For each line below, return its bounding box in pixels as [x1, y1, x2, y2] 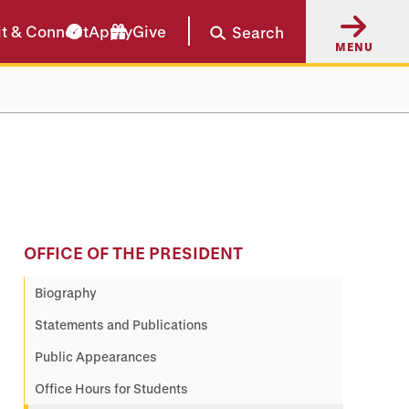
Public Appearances [35, 349, 157, 364]
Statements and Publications [35, 317, 208, 332]
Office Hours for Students [35, 381, 188, 396]
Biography [35, 285, 97, 300]
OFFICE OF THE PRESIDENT [24, 244, 243, 262]
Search [232, 23, 284, 41]
